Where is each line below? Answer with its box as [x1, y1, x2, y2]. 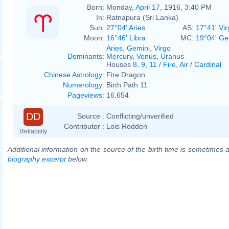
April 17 [135, 3, 160, 11]
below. [66, 154, 88, 163]
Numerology [63, 80, 102, 89]
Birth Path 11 [106, 80, 148, 89]
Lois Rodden [106, 122, 147, 130]
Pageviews [67, 90, 102, 99]
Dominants [67, 52, 102, 60]
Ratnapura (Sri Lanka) [106, 13, 178, 21]
